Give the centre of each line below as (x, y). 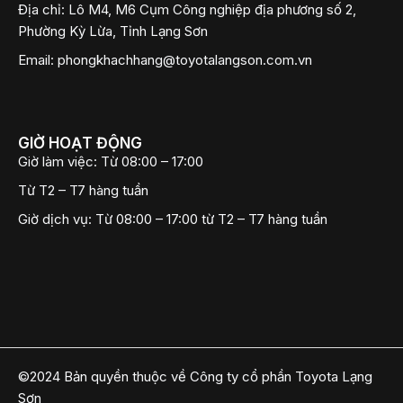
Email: (36, 60)
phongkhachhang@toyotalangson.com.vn (185, 60)
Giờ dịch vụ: (57, 219)
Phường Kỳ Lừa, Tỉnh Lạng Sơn (113, 31)
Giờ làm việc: (58, 161)
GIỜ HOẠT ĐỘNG (80, 143)
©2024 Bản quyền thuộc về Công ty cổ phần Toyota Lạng (195, 376)
